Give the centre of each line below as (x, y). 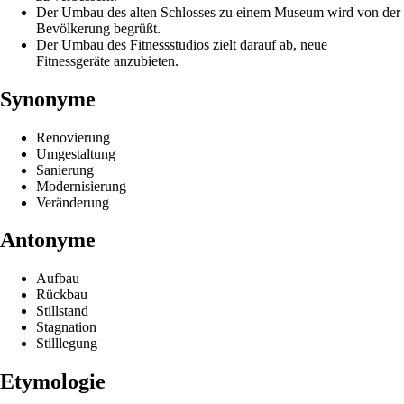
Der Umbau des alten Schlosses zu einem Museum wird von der (218, 12)
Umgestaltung (76, 153)
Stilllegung (67, 344)
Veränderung (73, 202)
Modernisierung (81, 186)
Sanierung (65, 170)
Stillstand (62, 311)
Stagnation (66, 327)
